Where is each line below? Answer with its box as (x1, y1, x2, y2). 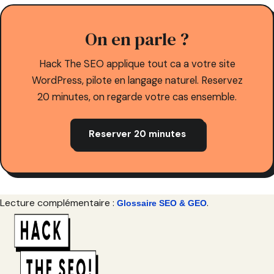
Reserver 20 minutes (88, 127, 186, 140)
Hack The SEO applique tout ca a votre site (39, 57, 235, 70)
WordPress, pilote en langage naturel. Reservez (31, 73, 243, 87)
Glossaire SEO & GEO (117, 198, 207, 208)
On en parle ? (85, 26, 189, 51)
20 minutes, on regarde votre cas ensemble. (37, 90, 237, 103)
